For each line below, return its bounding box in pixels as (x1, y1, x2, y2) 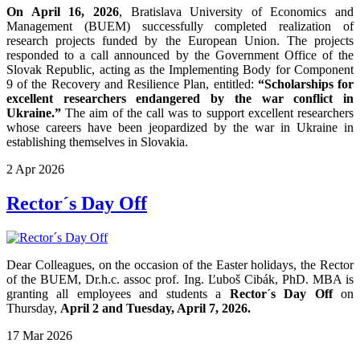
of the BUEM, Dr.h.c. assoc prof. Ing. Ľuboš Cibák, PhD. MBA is (6, 272, 354, 287)
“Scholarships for (257, 77, 354, 92)
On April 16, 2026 (6, 5, 119, 19)
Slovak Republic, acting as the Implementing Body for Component (6, 63, 354, 77)
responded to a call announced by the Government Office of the (6, 48, 354, 63)
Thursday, (6, 301, 60, 316)
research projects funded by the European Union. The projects (6, 34, 354, 48)
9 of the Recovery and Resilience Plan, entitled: (6, 77, 258, 92)
